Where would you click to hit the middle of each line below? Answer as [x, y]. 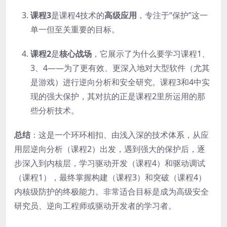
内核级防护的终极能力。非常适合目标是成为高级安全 [111, 191]
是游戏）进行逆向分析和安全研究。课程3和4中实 [120, 82]
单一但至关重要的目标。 [75, 29]
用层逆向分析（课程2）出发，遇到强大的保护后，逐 [110, 149]
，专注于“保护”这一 [172, 15]
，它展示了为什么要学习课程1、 [151, 53]
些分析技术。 [55, 110]
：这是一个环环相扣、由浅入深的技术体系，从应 [120, 135]
